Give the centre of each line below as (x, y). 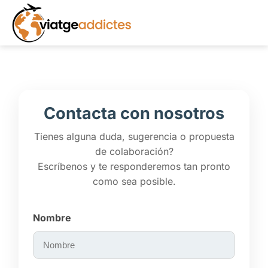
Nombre (52, 218)
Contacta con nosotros (134, 114)
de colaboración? (134, 152)
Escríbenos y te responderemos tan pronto (134, 167)
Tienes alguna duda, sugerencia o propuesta (134, 137)
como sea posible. (134, 182)
